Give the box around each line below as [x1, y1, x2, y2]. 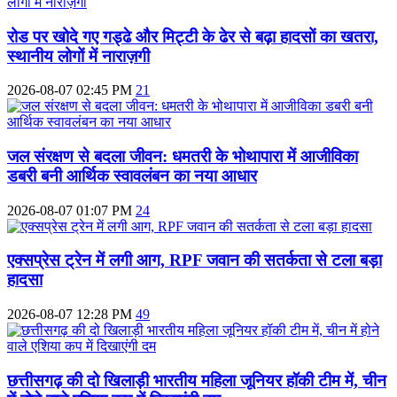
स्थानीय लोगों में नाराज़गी [7, 46, 150, 66]
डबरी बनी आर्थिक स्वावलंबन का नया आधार [7, 167, 257, 185]
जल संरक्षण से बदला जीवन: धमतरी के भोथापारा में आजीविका [7, 147, 358, 166]
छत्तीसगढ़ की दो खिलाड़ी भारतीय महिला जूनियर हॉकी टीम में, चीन [7, 370, 386, 390]
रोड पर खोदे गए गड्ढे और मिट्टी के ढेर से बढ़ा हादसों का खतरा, [7, 27, 378, 46]
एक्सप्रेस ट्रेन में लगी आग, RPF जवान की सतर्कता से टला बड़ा [7, 251, 382, 270]
